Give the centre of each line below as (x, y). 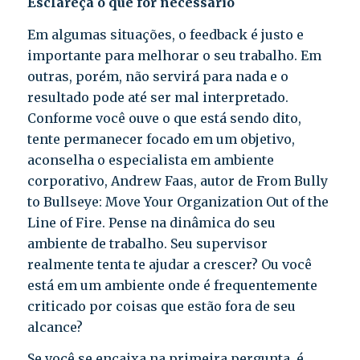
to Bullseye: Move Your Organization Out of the (178, 201)
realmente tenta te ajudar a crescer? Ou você (169, 264)
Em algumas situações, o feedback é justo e (165, 34)
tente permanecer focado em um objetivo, (161, 139)
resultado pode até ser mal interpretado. (157, 97)
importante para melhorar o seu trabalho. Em (174, 55)
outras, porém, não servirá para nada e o (157, 76)
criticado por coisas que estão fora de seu (161, 306)
